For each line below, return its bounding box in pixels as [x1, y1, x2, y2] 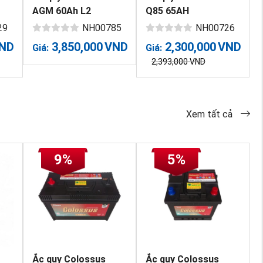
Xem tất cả [186, 108, 235, 120]
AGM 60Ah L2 [32, 5, 91, 16]
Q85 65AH [146, 5, 190, 16]
